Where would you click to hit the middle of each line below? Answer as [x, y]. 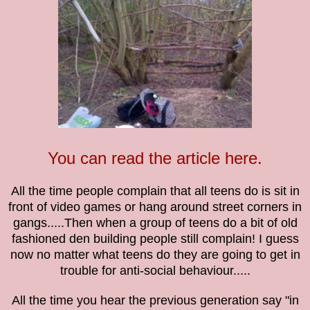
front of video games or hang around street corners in [155, 207]
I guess [279, 239]
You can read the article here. [155, 158]
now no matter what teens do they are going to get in [155, 255]
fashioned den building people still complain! [135, 239]
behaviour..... [215, 271]
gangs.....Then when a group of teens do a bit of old [155, 223]
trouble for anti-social [119, 271]
